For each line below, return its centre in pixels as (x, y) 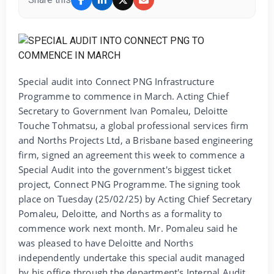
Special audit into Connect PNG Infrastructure (117, 81)
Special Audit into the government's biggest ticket (125, 169)
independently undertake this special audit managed (132, 257)
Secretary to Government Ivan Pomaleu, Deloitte (123, 110)
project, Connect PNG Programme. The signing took (130, 184)
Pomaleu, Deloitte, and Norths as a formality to (120, 213)
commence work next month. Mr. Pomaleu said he (128, 228)
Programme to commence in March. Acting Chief (124, 96)
